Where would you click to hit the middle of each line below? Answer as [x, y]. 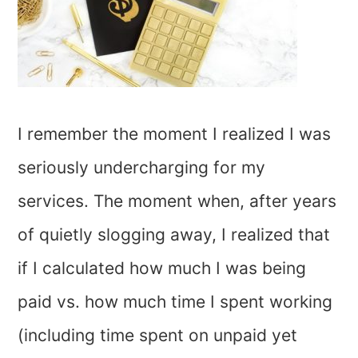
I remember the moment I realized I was [175, 134]
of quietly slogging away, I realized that [174, 235]
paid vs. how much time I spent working [175, 302]
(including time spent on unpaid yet [158, 335]
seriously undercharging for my [142, 167]
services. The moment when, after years [177, 201]
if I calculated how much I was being [162, 268]
